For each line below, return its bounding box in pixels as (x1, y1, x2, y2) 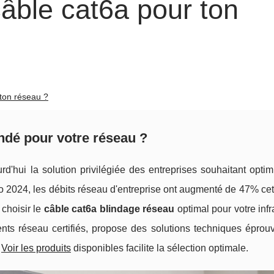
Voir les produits (1, 243, 71, 253)
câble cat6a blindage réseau (43, 204, 174, 214)
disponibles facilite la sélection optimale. (71, 243, 248, 253)
